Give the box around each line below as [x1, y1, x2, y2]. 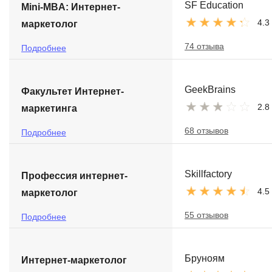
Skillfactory [185, 169, 232, 179]
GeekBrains [185, 84, 236, 95]
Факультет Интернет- [21, 86, 124, 97]
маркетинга [21, 103, 77, 114]
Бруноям [185, 253, 225, 263]
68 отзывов [185, 126, 228, 135]
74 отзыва [185, 41, 224, 51]
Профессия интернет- [21, 171, 127, 181]
